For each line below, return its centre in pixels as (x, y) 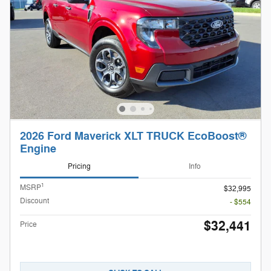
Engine (38, 149)
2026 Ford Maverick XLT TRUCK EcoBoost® (133, 136)
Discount (34, 201)
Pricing (79, 167)
